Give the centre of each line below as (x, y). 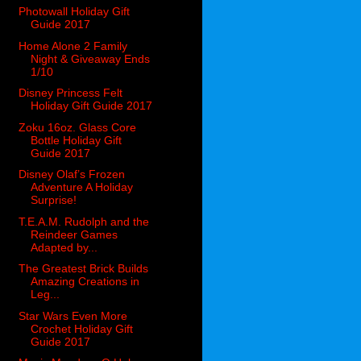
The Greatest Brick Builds (84, 269)
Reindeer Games (75, 234)
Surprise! (54, 200)
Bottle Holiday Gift (77, 140)
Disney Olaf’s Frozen (72, 174)
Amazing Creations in (85, 282)
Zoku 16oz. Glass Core (78, 127)
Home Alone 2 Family (73, 46)
